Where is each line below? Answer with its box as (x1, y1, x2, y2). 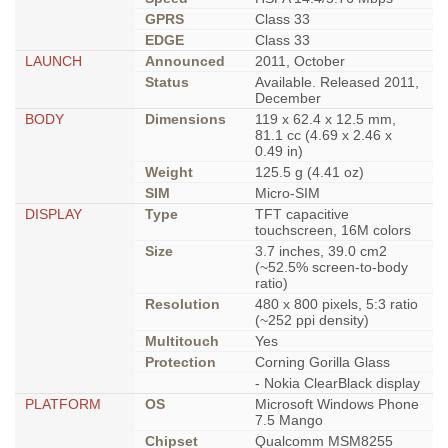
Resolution (145, 296, 220, 313)
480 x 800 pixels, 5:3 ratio (255, 296, 418, 313)
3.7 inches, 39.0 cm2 (255, 243, 387, 260)
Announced (145, 53, 225, 70)
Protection (145, 354, 216, 371)
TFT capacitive (255, 206, 349, 223)
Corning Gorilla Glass (255, 354, 390, 371)
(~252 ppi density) (255, 312, 369, 329)
